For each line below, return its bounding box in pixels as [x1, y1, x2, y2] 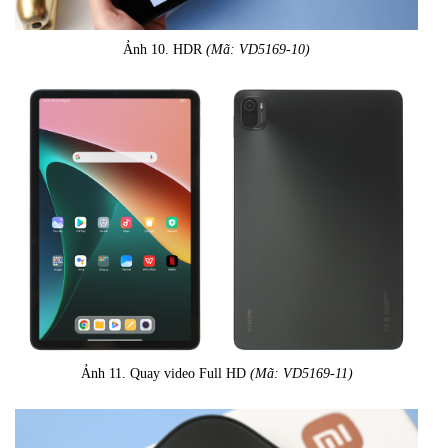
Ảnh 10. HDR [123, 42, 206, 57]
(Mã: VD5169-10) [206, 42, 310, 57]
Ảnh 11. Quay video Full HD [80, 365, 250, 381]
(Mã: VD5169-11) [249, 365, 353, 381]
